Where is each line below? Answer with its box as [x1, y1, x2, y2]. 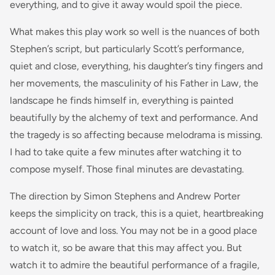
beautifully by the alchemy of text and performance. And [10, 112, 258, 124]
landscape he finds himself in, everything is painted [10, 95, 233, 107]
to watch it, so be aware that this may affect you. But [10, 242, 242, 254]
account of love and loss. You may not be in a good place [10, 225, 257, 237]
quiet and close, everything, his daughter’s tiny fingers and [10, 60, 263, 72]
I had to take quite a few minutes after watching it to [10, 146, 241, 158]
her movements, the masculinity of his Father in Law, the [10, 77, 258, 90]
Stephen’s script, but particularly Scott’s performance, [10, 43, 244, 55]
